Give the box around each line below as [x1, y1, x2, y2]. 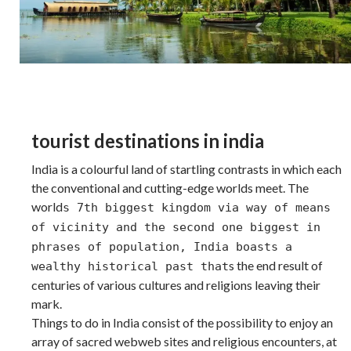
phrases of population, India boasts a [31, 240, 292, 255]
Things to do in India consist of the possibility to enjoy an [31, 315, 333, 331]
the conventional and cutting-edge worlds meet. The [31, 180, 309, 196]
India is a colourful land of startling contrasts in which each [31, 161, 342, 177]
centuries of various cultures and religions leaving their [31, 277, 320, 293]
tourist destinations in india [31, 129, 264, 153]
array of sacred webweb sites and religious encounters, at [31, 334, 337, 349]
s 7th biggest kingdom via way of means [63, 201, 331, 215]
